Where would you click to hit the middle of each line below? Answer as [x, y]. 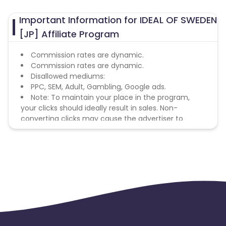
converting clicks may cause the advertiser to [102, 119]
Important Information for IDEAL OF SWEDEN [118, 20]
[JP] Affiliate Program [69, 34]
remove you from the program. [76, 129]
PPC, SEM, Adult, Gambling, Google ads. [98, 87]
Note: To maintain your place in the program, [110, 97]
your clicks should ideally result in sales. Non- [99, 108]
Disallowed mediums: [68, 76]
